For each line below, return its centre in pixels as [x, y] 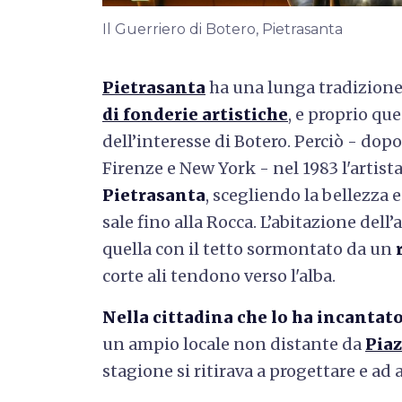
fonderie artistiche [205, 114]
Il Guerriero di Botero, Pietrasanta [223, 29]
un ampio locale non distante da [234, 344]
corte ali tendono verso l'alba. [219, 275]
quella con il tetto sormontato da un [249, 249]
